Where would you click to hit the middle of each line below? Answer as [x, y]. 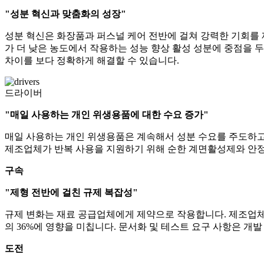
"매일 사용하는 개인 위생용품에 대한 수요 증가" [107, 115]
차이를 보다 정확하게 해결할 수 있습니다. [92, 61]
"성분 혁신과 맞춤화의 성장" [65, 14]
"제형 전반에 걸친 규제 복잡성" [71, 193]
